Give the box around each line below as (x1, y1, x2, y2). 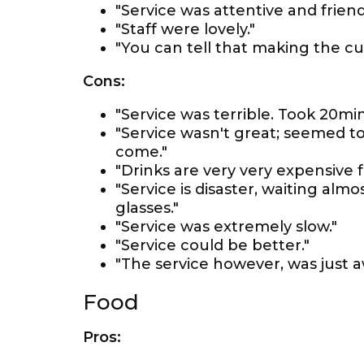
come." (115, 143, 167, 161)
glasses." (115, 199, 179, 217)
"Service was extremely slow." (115, 218, 337, 236)
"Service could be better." (115, 236, 310, 254)
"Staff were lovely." (115, 20, 255, 38)
